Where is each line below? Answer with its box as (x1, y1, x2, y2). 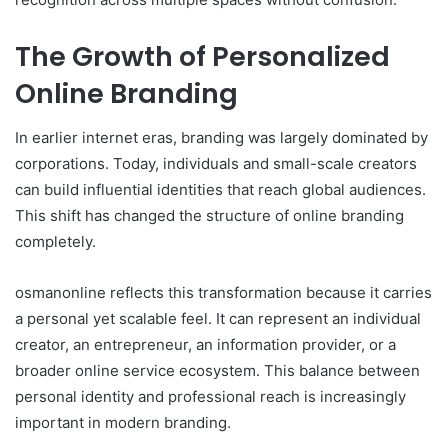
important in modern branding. (15, 413, 231, 433)
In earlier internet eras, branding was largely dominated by (15, 128, 428, 148)
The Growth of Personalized (15, 37, 390, 75)
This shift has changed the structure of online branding (15, 206, 404, 226)
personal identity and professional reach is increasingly (15, 387, 406, 407)
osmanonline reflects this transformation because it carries (15, 283, 432, 303)
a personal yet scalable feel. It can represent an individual (15, 309, 421, 329)
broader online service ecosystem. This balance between (15, 361, 420, 381)
